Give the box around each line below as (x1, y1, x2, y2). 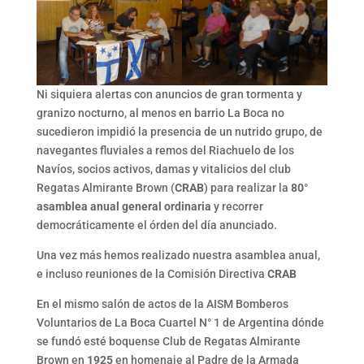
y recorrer (210, 200, 263, 214)
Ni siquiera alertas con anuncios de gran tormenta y (36, 88, 302, 102)
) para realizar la (203, 181, 291, 195)
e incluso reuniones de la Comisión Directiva (36, 267, 267, 281)
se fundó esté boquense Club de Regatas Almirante (36, 335, 301, 349)
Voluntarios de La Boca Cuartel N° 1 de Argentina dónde (36, 316, 324, 330)
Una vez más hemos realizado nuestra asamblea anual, (36, 249, 320, 262)
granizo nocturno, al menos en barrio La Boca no (36, 106, 284, 120)
